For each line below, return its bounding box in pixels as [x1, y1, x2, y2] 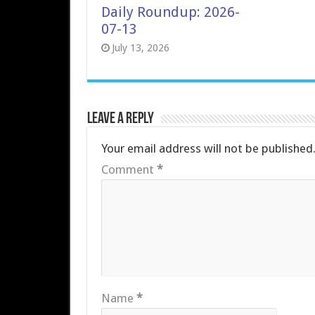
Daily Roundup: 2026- [101, 4, 240, 20]
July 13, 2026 [111, 42, 169, 53]
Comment [101, 162, 157, 176]
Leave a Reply [86, 111, 154, 127]
